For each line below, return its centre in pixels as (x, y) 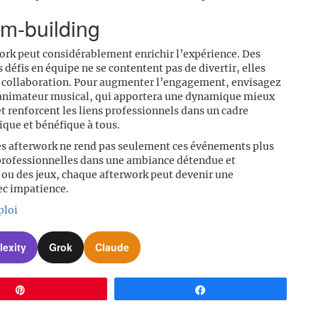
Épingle (51, 289)
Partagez (234, 289)
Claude (112, 247)
